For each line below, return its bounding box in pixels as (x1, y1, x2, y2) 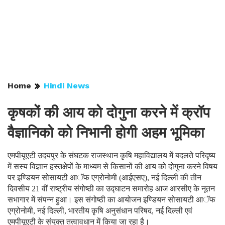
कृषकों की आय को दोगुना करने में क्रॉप (8, 104, 210, 121)
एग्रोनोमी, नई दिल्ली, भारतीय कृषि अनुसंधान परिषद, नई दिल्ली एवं (8, 206, 192, 215)
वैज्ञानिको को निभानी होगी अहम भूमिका (8, 124, 204, 141)
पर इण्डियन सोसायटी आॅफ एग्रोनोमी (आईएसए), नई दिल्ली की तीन (8, 173, 201, 182)
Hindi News (44, 81, 89, 90)
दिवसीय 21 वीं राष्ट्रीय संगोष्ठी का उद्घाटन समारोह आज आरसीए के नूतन (8, 184, 215, 193)
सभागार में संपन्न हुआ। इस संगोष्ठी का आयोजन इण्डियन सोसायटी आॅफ (8, 195, 215, 204)
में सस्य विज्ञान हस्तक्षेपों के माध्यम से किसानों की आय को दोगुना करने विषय (8, 162, 217, 171)
